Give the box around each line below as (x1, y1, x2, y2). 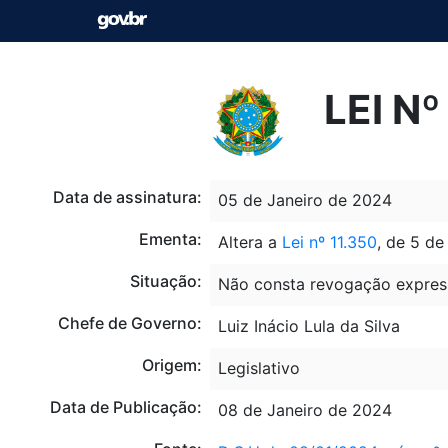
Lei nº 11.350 (281, 231, 377, 252)
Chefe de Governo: (57, 312, 202, 333)
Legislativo (217, 357, 300, 378)
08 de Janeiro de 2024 (217, 399, 392, 420)
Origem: (141, 354, 202, 375)
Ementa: (138, 228, 202, 249)
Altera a (217, 231, 282, 252)
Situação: (129, 270, 202, 291)
